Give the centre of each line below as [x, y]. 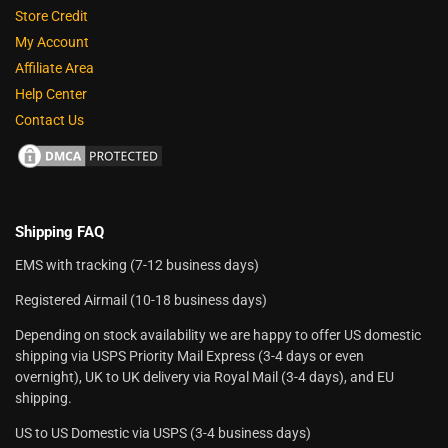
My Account [52, 41]
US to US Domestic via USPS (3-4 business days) [163, 433]
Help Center [51, 93]
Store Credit [51, 15]
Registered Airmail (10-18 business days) [141, 300]
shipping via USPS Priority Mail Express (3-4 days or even [189, 356]
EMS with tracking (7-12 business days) [137, 265]
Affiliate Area [54, 67]
